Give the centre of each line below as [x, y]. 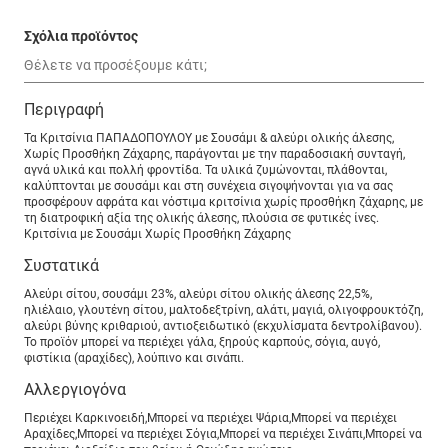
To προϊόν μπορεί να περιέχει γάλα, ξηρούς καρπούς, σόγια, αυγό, [202, 342]
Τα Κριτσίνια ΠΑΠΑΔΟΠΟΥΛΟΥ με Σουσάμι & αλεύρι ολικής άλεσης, [209, 138]
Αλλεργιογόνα [75, 390]
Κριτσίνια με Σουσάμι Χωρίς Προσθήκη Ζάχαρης [157, 234]
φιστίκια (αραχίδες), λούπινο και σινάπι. [134, 358]
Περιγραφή [64, 110]
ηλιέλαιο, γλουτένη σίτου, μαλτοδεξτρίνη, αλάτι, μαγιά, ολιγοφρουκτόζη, [223, 310]
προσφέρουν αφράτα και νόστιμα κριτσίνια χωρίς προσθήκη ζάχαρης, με [223, 202]
